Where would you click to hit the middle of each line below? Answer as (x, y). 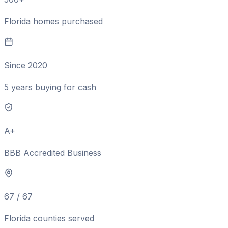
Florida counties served (49, 219)
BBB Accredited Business (53, 153)
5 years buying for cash (50, 87)
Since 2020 (26, 65)
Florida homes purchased (53, 22)
